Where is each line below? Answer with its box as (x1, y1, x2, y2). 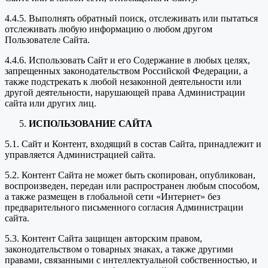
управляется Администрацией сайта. (5, 150, 156, 160)
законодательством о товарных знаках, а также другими (5, 244, 233, 255)
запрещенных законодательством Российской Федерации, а (5, 66, 248, 77)
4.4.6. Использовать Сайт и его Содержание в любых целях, (5, 55, 250, 66)
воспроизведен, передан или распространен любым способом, (5, 181, 260, 191)
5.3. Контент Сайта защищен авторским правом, (5, 233, 202, 244)
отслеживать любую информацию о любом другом (5, 24, 212, 35)
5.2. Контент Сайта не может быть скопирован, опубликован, (5, 170, 255, 181)
